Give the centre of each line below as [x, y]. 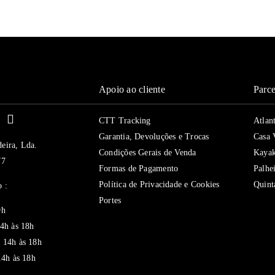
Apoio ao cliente [132, 89]
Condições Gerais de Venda [148, 153]
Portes [110, 200]
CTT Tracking [125, 121]
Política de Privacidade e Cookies [159, 184]
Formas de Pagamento [139, 168]
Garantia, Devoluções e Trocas [154, 137]
